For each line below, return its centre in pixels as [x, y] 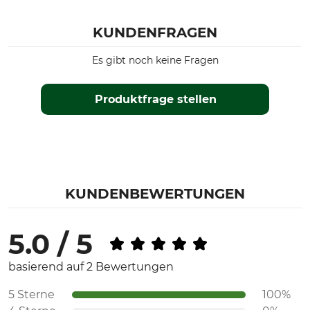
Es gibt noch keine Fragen [155, 61]
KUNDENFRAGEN [155, 33]
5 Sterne [31, 295]
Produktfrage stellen [155, 100]
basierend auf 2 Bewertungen [91, 267]
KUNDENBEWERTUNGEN [155, 194]
